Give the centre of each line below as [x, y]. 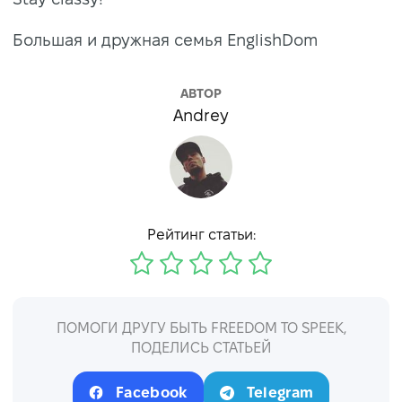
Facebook [151, 392]
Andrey [201, 115]
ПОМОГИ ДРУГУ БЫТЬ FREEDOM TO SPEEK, [201, 328]
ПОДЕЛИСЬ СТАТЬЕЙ [201, 347]
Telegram [280, 392]
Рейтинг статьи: [201, 234]
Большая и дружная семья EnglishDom [165, 39]
